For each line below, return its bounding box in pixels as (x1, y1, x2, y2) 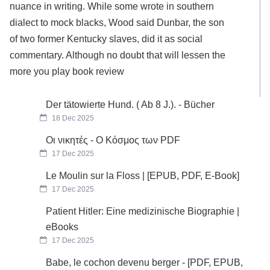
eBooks (46, 221, 79, 232)
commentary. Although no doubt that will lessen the (10, 49, 226, 61)
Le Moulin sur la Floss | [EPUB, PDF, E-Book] (46, 170, 240, 181)
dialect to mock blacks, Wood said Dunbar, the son (10, 17, 225, 28)
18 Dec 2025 (50, 113, 95, 122)
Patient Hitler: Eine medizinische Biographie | (46, 206, 240, 216)
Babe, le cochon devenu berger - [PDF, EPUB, (46, 257, 243, 268)
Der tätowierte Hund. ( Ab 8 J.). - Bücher (46, 99, 215, 110)
